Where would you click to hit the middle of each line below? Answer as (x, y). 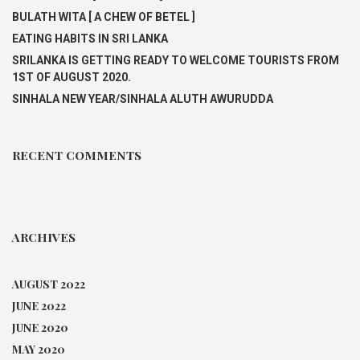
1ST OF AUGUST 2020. (72, 77)
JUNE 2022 (39, 306)
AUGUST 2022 (49, 284)
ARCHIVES (44, 237)
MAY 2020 (39, 349)
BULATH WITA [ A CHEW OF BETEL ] (104, 17)
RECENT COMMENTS (77, 155)
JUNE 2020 (40, 327)
